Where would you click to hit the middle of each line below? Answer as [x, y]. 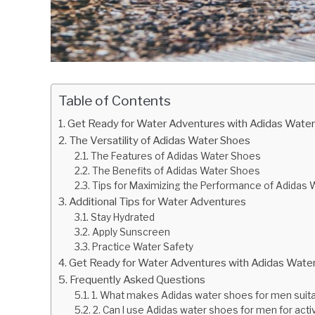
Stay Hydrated [122, 218]
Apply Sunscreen [131, 232]
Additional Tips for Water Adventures [158, 202]
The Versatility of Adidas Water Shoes [160, 141]
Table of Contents [115, 101]
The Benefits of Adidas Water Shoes [176, 171]
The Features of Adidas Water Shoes [175, 156]
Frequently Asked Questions [138, 280]
